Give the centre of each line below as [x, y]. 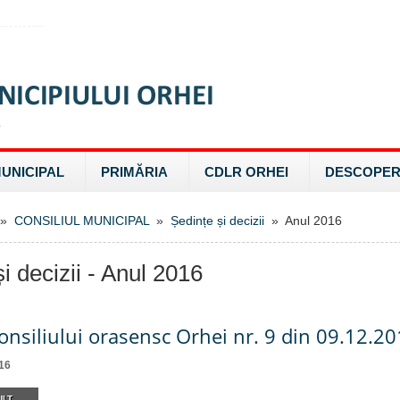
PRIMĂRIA [134, 172]
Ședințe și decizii [217, 221]
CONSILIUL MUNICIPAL [82, 221]
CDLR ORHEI [246, 172]
